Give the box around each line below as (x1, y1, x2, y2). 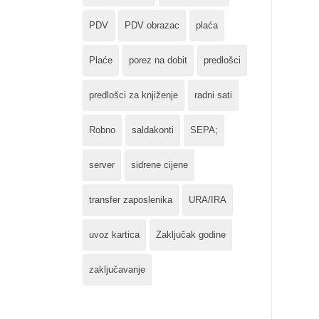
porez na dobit (129, 55, 187, 66)
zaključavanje (89, 264, 145, 275)
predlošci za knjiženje (89, 90, 178, 100)
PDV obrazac (125, 20, 179, 31)
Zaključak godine (156, 229, 226, 240)
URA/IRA (189, 194, 226, 205)
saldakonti (132, 125, 174, 135)
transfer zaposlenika (89, 194, 172, 205)
